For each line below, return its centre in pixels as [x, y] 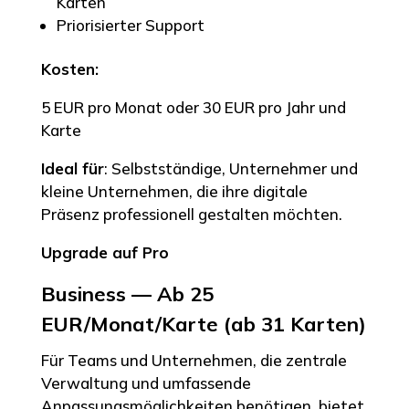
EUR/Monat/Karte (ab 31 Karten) [203, 324]
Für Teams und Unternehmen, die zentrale [194, 360]
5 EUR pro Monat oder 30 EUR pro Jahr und [193, 107]
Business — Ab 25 [127, 294]
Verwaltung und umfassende [146, 383]
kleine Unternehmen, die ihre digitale [174, 191]
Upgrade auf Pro [105, 252]
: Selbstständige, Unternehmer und [231, 168]
